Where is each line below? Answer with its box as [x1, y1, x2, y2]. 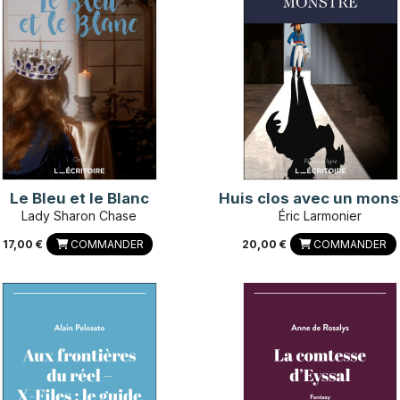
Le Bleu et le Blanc [9, 188, 149, 207]
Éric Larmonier [279, 207, 362, 223]
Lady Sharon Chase [21, 207, 137, 223]
